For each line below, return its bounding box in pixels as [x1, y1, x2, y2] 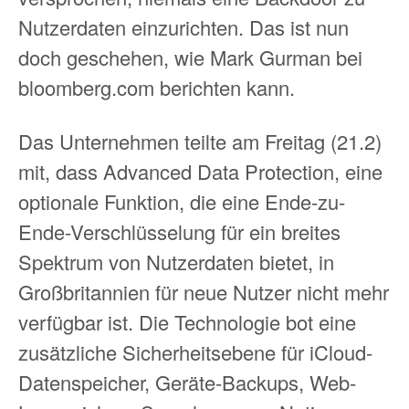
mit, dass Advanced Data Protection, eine [18, 157, 383, 185]
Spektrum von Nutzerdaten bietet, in [18, 247, 334, 276]
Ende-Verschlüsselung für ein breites [18, 217, 341, 246]
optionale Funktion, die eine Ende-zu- [18, 187, 345, 215]
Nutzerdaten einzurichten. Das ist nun [18, 12, 349, 41]
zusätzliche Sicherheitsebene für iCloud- [18, 338, 372, 366]
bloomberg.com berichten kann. [18, 72, 295, 101]
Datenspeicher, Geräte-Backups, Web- [18, 368, 356, 396]
